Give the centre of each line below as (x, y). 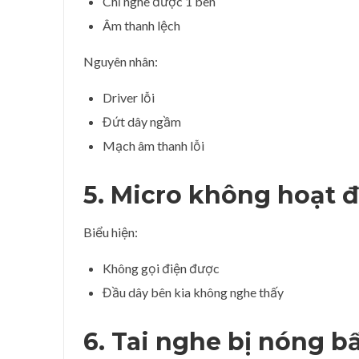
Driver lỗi (129, 97)
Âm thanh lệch (141, 25)
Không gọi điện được (161, 268)
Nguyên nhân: (121, 61)
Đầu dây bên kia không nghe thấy (193, 292)
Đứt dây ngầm (142, 121)
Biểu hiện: (111, 232)
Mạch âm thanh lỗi (153, 145)
